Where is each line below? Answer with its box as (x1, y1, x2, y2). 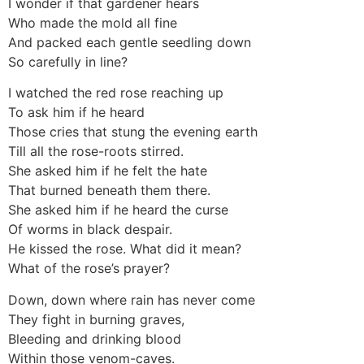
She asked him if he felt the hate (8, 162, 207, 180)
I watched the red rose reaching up (8, 84, 223, 102)
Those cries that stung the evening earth (8, 123, 258, 141)
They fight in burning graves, (8, 310, 184, 327)
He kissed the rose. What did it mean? (8, 240, 241, 258)
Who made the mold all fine (8, 15, 177, 31)
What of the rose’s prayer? (8, 260, 170, 277)
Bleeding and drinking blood (8, 330, 181, 347)
